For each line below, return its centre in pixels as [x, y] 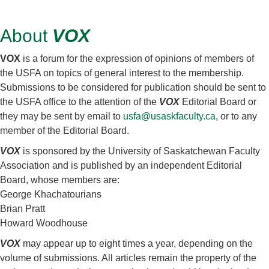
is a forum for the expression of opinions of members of [138, 59]
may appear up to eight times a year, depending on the [138, 244]
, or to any [236, 116]
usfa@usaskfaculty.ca [169, 116]
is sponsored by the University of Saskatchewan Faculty [141, 151]
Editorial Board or [219, 102]
